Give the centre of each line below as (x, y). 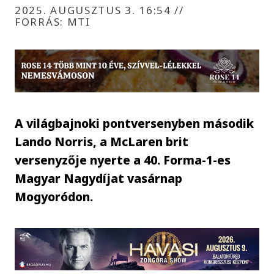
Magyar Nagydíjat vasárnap (99, 178)
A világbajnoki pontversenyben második (135, 123)
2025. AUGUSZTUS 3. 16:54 (95, 10)
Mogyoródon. (54, 196)
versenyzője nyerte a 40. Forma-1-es (123, 160)
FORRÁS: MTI (53, 21)
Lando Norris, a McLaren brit (102, 141)
